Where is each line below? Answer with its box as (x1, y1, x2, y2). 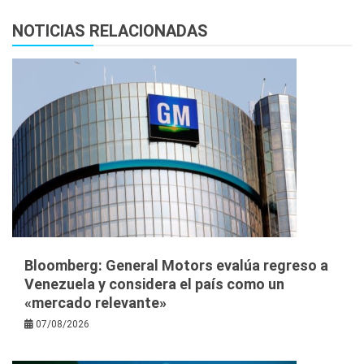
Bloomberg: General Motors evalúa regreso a (24, 256, 328, 274)
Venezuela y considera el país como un (24, 275, 284, 292)
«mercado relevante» (24, 293, 167, 311)
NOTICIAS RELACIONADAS (12, 20, 208, 41)
